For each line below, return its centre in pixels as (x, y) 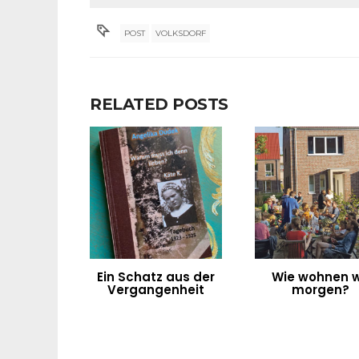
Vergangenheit (155, 289)
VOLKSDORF (181, 33)
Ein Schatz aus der (155, 276)
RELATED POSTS (159, 104)
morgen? (321, 289)
